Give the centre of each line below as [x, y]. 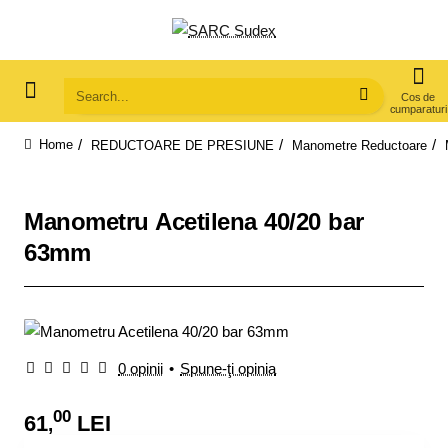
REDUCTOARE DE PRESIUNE [182, 145]
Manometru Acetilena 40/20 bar [194, 221]
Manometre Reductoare [359, 145]
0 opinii [140, 368]
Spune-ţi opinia [228, 368]
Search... [92, 104]
